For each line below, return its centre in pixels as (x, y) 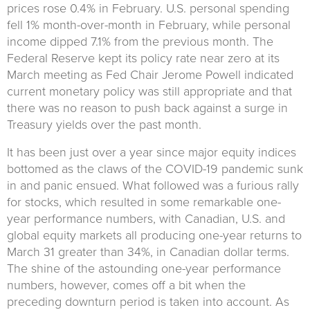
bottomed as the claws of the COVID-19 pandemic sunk (155, 168)
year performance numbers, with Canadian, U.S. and (146, 218)
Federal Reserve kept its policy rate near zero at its (143, 58)
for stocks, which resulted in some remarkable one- (144, 202)
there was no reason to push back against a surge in (147, 108)
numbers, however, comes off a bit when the (126, 285)
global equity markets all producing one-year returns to (154, 235)
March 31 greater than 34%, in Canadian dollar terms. (148, 252)
